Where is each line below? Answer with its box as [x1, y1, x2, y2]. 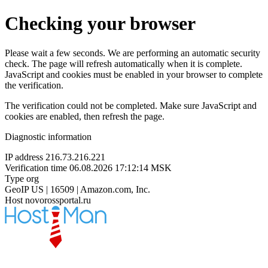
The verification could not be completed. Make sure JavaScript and [5, 100, 257, 111]
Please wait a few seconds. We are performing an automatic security [5, 47, 260, 58]
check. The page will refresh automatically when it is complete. [5, 58, 242, 69]
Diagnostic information [5, 131, 92, 142]
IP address [5, 151, 43, 162]
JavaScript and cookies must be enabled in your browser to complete [5, 69, 263, 80]
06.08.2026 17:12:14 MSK [69, 162, 172, 173]
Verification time [5, 162, 67, 173]
